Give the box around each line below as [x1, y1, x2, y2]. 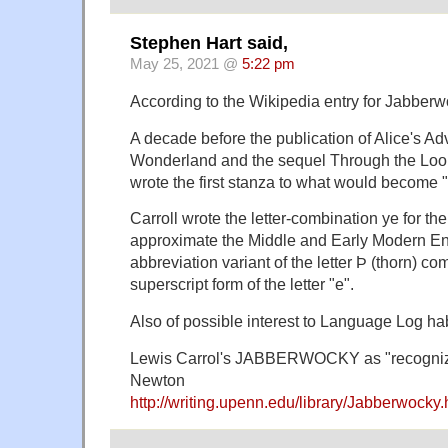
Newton [130, 371, 185, 390]
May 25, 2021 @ [130, 55, 242, 72]
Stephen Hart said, [130, 32, 288, 53]
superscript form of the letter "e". [130, 275, 354, 294]
